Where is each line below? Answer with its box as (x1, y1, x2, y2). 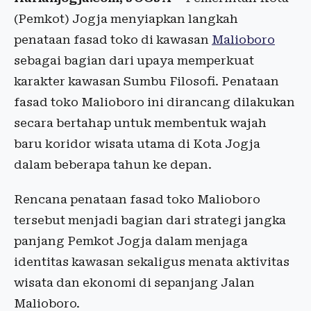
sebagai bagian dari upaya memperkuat (14, 53, 254, 68)
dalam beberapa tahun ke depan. (14, 158, 212, 172)
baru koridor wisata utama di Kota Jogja (14, 137, 260, 151)
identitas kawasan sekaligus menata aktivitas (14, 255, 289, 269)
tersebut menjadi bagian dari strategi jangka (14, 213, 286, 228)
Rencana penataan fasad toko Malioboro (14, 192, 260, 207)
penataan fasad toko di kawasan (14, 33, 212, 47)
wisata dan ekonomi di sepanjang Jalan (14, 276, 255, 290)
